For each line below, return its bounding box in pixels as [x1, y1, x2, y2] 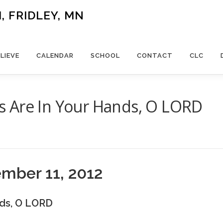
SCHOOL [91, 52, 120, 59]
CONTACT [137, 52, 173, 59]
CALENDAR [36, 52, 74, 59]
